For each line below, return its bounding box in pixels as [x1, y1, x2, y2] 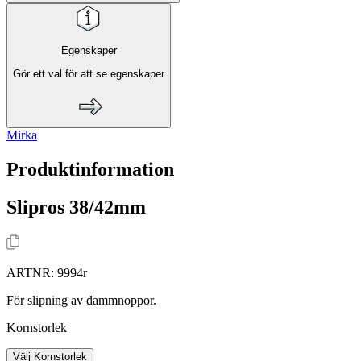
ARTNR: [6, 265, 57, 280]
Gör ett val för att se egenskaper [13, 67, 164, 80]
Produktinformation [6, 158, 174, 180]
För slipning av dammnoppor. [6, 293, 156, 307]
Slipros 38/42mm [6, 196, 146, 218]
